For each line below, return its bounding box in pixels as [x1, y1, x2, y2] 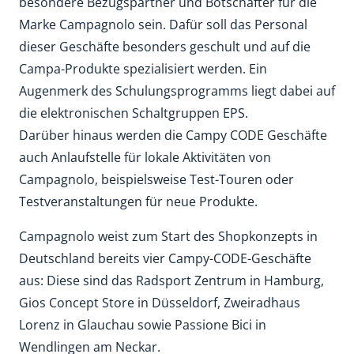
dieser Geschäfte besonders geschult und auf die [19, 38, 311, 55]
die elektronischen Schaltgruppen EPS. [19, 104, 248, 122]
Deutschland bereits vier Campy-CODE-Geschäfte [19, 250, 311, 267]
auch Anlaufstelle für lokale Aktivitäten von [19, 149, 271, 166]
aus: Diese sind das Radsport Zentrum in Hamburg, [19, 272, 324, 289]
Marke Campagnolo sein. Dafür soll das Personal [19, 16, 307, 33]
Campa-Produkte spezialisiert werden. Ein [19, 60, 267, 77]
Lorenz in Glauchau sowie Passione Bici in [19, 316, 266, 333]
